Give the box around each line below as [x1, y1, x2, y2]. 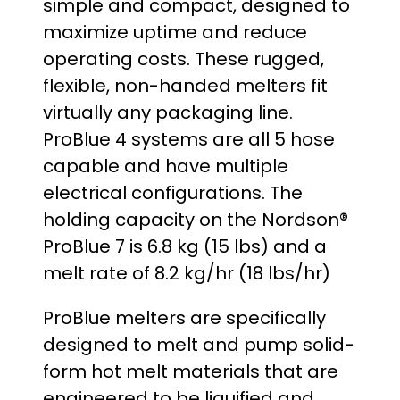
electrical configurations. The [43, 179, 303, 205]
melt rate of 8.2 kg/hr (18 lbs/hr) [43, 260, 330, 286]
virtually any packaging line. [43, 99, 293, 125]
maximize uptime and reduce [43, 19, 307, 45]
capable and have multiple [43, 153, 288, 179]
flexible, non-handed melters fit [43, 72, 328, 98]
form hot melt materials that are [43, 358, 338, 384]
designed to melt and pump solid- [43, 331, 354, 357]
